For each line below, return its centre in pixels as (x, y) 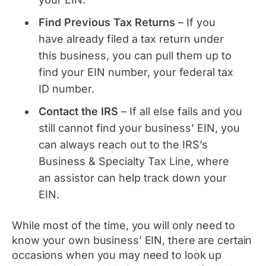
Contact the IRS (80, 112)
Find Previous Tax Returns (108, 23)
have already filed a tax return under (131, 39)
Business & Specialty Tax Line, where (134, 161)
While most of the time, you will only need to (123, 226)
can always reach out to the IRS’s (123, 145)
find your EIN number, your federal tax (136, 72)
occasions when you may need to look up (117, 255)
